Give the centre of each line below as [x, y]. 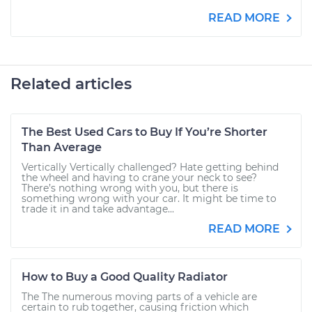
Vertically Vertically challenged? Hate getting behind [150, 167]
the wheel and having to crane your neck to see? [139, 178]
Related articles [71, 84]
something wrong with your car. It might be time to [149, 198]
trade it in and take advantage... [98, 209]
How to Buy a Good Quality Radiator [125, 277]
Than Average [62, 147]
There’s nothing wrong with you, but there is [130, 188]
